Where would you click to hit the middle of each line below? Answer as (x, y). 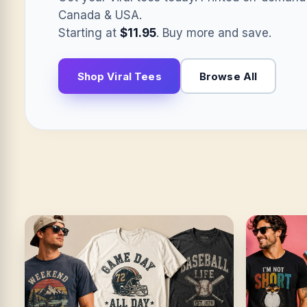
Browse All (228, 76)
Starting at (89, 33)
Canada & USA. (100, 15)
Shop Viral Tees (119, 76)
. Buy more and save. (214, 33)
